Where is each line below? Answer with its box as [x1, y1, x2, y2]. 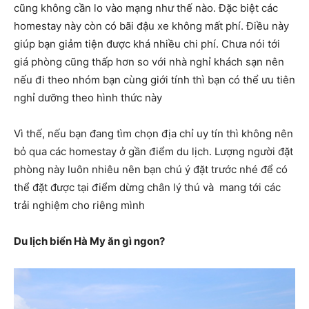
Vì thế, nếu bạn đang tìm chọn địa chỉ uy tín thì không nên [14, 126, 293, 140]
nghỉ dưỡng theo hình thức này [14, 90, 162, 104]
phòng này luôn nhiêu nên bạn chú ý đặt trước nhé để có [14, 162, 288, 176]
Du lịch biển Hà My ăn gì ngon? [14, 234, 165, 248]
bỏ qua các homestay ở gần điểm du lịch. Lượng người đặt [14, 144, 293, 158]
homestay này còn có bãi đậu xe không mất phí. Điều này [14, 19, 289, 32]
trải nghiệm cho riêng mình [14, 198, 145, 212]
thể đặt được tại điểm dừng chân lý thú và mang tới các [14, 180, 281, 194]
